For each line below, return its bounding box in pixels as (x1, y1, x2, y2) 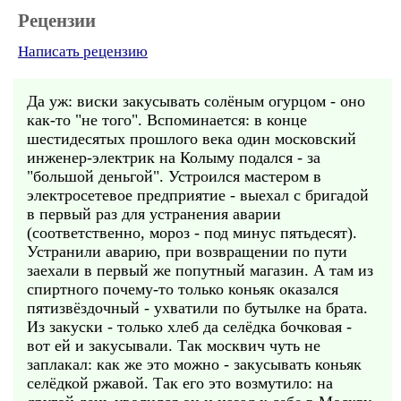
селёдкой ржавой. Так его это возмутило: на (27, 374, 333, 392)
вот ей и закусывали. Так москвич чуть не (27, 337, 320, 354)
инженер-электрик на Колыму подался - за (27, 149, 320, 166)
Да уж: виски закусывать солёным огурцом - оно (27, 92, 365, 110)
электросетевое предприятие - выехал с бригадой (27, 186, 369, 204)
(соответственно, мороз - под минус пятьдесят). (27, 224, 357, 242)
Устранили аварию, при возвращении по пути (27, 243, 347, 260)
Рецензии (18, 10, 96, 31)
